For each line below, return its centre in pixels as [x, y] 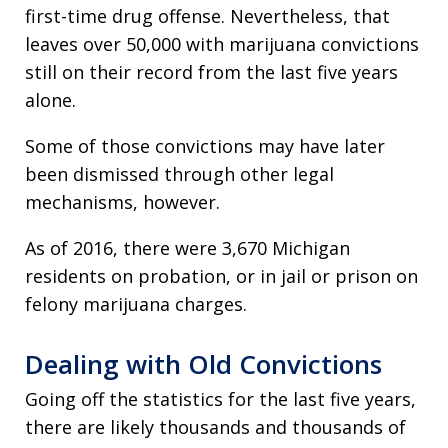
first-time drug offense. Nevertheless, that [207, 16]
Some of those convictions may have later [205, 146]
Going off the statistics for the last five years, [220, 399]
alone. [50, 100]
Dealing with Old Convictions [203, 364]
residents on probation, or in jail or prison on [221, 276]
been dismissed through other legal [179, 174]
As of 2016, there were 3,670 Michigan [187, 248]
